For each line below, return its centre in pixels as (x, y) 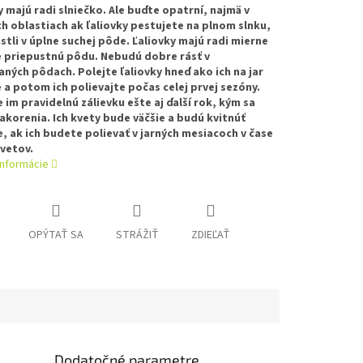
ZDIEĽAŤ (210, 235)
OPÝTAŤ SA (56, 235)
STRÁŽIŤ (137, 235)
